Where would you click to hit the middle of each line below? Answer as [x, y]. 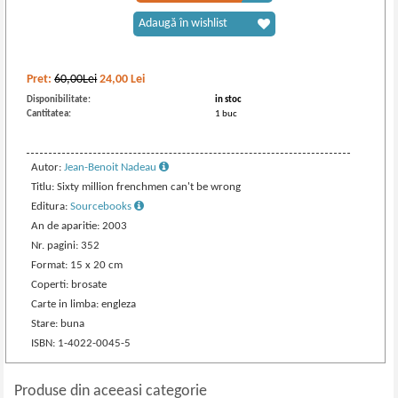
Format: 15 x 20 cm [77, 265]
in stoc [229, 100]
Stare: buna [58, 324]
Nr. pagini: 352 [66, 246]
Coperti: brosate [69, 285]
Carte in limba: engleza [84, 304]
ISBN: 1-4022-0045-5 [81, 343]
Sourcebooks [103, 207]
